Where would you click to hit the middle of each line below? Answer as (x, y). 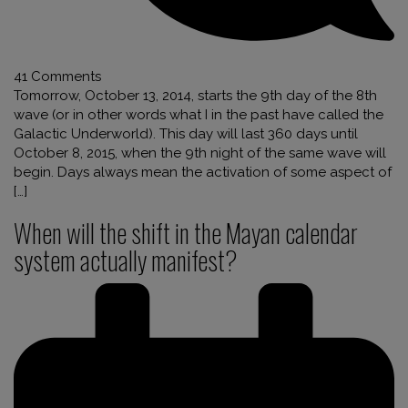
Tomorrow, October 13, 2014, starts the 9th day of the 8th (195, 95)
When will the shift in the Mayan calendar (186, 232)
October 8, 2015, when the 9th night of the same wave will (200, 153)
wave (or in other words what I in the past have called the (199, 114)
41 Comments (57, 76)
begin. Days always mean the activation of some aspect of (203, 172)
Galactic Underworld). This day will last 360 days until (186, 133)
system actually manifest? (126, 260)
